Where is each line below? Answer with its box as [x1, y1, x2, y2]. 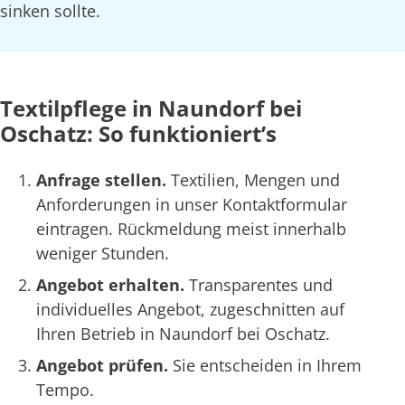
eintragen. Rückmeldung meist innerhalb [36, 218, 346, 240]
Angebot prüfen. [36, 354, 173, 377]
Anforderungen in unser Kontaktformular [36, 193, 347, 216]
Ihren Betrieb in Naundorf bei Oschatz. [36, 323, 330, 345]
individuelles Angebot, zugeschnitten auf [36, 298, 344, 321]
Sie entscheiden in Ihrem [173, 354, 362, 377]
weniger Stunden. [36, 242, 169, 265]
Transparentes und [189, 274, 333, 297]
